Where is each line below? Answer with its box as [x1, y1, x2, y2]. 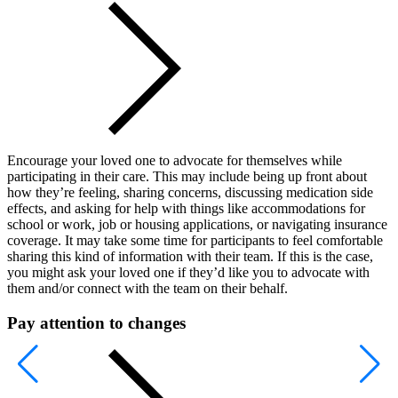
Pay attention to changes [7, 313, 186, 332]
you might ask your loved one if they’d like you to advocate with [7, 264, 370, 280]
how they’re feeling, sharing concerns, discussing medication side [7, 184, 373, 200]
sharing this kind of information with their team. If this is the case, [7, 248, 373, 264]
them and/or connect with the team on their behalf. [7, 280, 288, 296]
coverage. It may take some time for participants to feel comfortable [7, 232, 383, 248]
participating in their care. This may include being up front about [7, 168, 367, 184]
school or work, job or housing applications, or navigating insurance [7, 216, 387, 232]
